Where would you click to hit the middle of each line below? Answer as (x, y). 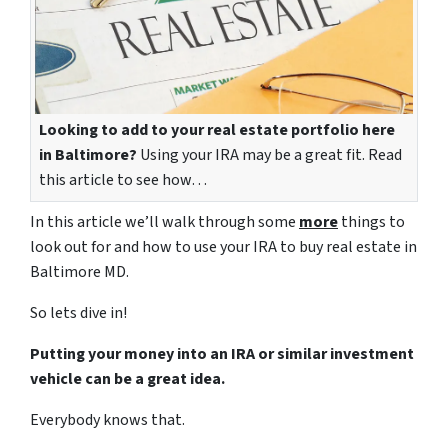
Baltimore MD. (79, 271)
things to (371, 221)
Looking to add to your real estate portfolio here (217, 129)
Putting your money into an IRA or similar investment (222, 353)
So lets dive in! (78, 312)
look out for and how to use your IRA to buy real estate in (223, 246)
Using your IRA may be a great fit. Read (269, 154)
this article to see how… (123, 179)
